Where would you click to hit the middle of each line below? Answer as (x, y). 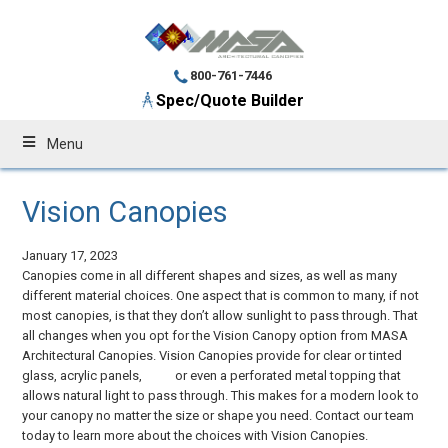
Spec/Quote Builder (229, 100)
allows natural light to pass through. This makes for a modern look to (221, 395)
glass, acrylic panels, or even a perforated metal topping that (212, 375)
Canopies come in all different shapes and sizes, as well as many (210, 275)
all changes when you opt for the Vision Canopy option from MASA (215, 335)
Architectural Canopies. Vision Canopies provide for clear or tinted (212, 355)
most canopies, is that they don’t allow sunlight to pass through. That (220, 315)
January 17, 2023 (70, 255)
